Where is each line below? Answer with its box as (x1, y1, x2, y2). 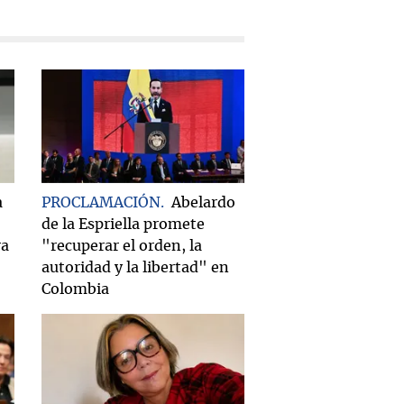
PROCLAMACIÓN (41, 196, 161, 211)
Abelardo (171, 196, 235, 211)
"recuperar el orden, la (41, 239, 202, 254)
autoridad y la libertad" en (41, 261, 229, 276)
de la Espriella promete (41, 217, 205, 233)
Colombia (41, 282, 109, 298)
